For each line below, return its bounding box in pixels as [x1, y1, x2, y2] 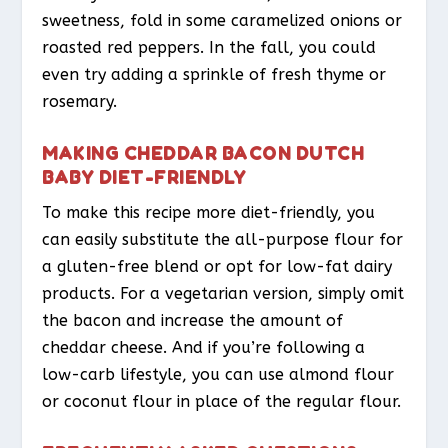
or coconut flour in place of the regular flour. [42, 391, 402, 411]
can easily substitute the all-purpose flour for [42, 229, 404, 249]
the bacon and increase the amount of [42, 310, 344, 330]
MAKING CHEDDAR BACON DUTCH [42, 140, 365, 164]
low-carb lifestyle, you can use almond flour [42, 364, 395, 384]
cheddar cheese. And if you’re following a [42, 337, 366, 357]
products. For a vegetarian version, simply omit [42, 283, 405, 303]
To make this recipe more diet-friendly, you [42, 202, 376, 222]
